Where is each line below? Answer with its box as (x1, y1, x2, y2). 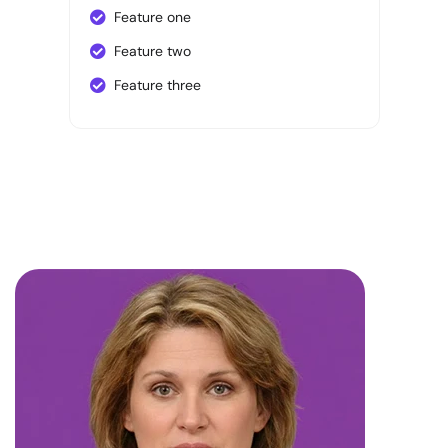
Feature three (113, 76, 201, 95)
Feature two (113, 42, 191, 61)
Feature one (113, 8, 191, 27)
